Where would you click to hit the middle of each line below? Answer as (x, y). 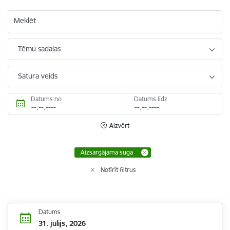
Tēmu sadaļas (39, 49)
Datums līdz (150, 99)
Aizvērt (119, 125)
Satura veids (38, 76)
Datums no (46, 99)
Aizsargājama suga (107, 152)
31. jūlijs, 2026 (62, 224)
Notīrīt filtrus (118, 169)
